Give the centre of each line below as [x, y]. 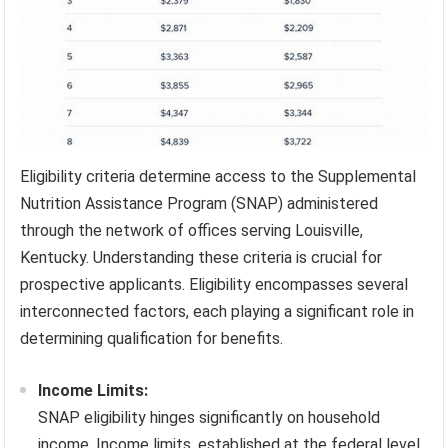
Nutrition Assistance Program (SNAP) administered [199, 203]
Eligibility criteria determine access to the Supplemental [218, 176]
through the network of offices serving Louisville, [192, 230]
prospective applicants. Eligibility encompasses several [214, 284]
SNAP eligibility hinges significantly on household [209, 417]
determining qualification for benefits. [152, 338]
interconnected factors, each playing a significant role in [217, 311]
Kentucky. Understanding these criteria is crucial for [201, 257]
